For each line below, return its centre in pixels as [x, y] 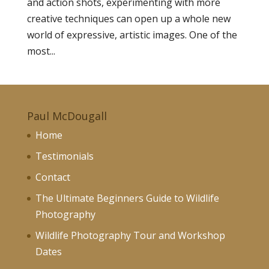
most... [41, 51]
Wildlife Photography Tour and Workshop [130, 235]
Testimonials [64, 156]
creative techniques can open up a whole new [128, 19]
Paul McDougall [67, 116]
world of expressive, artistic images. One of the [132, 35]
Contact [53, 177]
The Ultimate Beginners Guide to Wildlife [127, 198]
